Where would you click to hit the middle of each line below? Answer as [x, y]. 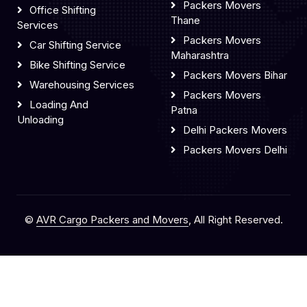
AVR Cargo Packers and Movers [112, 220]
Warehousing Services [82, 85]
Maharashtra [200, 55]
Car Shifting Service [75, 45]
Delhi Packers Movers [235, 130]
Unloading [40, 120]
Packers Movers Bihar [235, 75]
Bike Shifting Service [77, 65]
